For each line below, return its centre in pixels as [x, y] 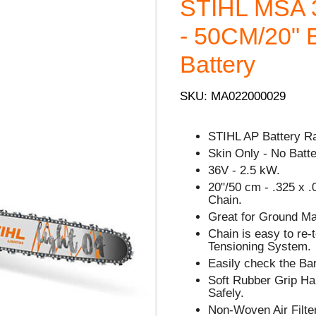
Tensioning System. [260, 246]
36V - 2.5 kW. [244, 170]
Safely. [226, 293]
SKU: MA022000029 [233, 96]
